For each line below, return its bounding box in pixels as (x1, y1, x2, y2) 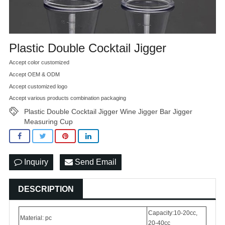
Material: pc (20, 214, 52, 221)
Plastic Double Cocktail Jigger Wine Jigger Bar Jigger (24, 107, 192, 116)
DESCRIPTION (18, 184, 74, 193)
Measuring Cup (24, 118, 73, 126)
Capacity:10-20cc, (148, 209, 197, 216)
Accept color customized (9, 59, 69, 65)
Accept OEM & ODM (9, 71, 60, 77)
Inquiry (22, 157, 48, 166)
